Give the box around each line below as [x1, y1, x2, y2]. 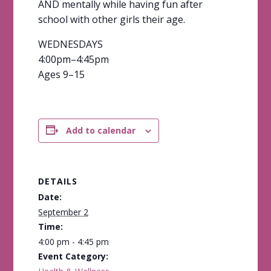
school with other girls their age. [38, 12, 185, 26]
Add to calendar [65, 124, 135, 136]
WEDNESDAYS [38, 37, 103, 51]
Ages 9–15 [38, 67, 85, 81]
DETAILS [38, 175, 77, 187]
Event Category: [38, 250, 108, 262]
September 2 [38, 206, 88, 218]
